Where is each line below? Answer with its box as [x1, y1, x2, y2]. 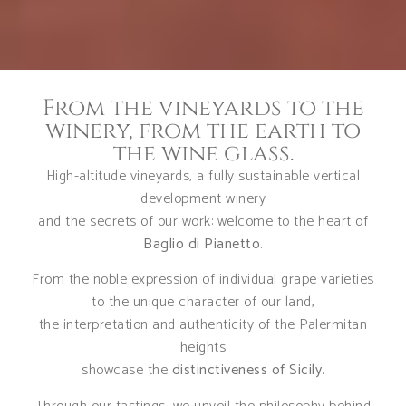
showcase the [82, 358, 172, 383]
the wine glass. [112, 139, 294, 169]
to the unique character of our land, [92, 290, 314, 315]
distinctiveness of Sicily [171, 358, 323, 383]
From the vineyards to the [42, 93, 364, 123]
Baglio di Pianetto [143, 232, 261, 256]
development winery [140, 187, 266, 211]
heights [179, 335, 227, 361]
